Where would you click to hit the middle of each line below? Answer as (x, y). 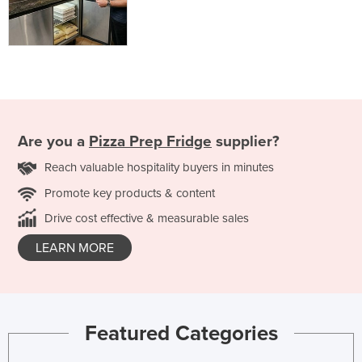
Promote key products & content (130, 194)
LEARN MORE (75, 248)
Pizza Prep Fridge (150, 142)
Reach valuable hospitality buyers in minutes (159, 168)
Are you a (53, 142)
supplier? (246, 142)
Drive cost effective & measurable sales (147, 219)
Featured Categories (181, 333)
